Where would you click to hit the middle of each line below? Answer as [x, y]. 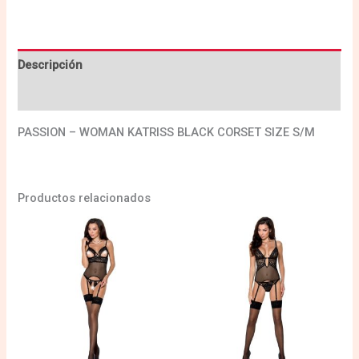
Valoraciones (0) [63, 96]
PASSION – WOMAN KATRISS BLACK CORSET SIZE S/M [167, 133]
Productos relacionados [85, 198]
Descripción [50, 65]
